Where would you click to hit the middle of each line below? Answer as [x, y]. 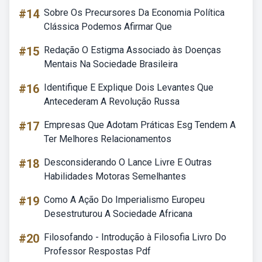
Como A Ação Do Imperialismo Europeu [124, 200]
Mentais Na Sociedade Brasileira [111, 64]
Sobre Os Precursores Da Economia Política [134, 13]
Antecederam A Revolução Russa [112, 101]
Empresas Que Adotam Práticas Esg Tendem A [140, 125]
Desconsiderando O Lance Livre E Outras [128, 162]
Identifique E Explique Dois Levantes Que [129, 87]
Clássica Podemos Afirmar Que [108, 27]
